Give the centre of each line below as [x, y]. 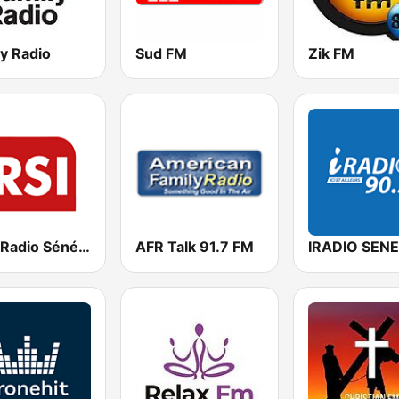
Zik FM [331, 53]
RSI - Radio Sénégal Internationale [84, 246]
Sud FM [162, 53]
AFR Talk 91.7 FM [195, 246]
